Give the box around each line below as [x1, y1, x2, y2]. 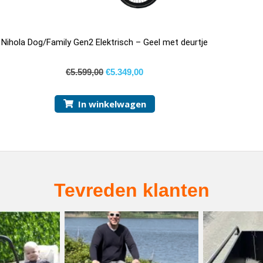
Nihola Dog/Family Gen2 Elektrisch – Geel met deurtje [1, 37, 208, 48]
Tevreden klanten [53, 179, 210, 201]
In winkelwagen [77, 97, 146, 110]
